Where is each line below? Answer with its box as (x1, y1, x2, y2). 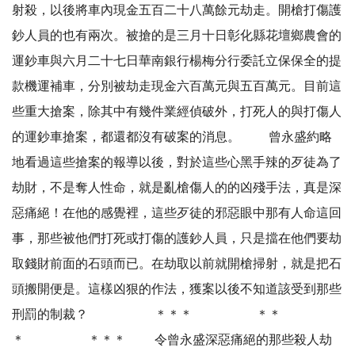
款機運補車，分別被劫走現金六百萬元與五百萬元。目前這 (12, 79, 342, 94)
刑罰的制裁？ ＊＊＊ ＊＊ (12, 307, 281, 322)
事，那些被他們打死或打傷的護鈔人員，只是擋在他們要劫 (12, 231, 342, 246)
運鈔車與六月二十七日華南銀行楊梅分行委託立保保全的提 (12, 54, 342, 68)
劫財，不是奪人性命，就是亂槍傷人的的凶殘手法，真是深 (12, 181, 342, 195)
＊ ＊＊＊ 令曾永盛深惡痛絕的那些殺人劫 (12, 333, 332, 347)
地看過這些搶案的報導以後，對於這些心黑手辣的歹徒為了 (12, 155, 342, 170)
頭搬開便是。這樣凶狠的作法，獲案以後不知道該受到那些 (12, 282, 342, 296)
